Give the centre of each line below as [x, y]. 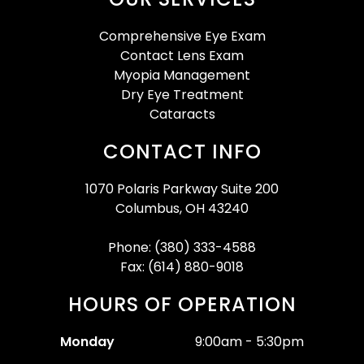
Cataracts [182, 114]
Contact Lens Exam [182, 55]
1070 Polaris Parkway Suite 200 [182, 188]
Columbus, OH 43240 [182, 208]
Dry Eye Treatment [182, 94]
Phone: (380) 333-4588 [182, 247]
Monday [87, 341]
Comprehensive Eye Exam [182, 36]
